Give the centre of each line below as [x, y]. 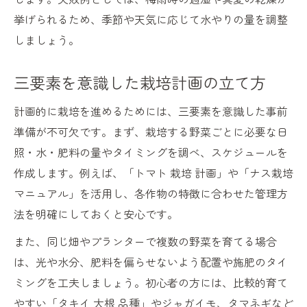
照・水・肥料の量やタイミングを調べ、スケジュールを [151, 152]
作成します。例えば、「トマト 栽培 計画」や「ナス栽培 [153, 173]
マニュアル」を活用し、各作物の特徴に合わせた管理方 [151, 194]
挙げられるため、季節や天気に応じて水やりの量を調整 [151, 20]
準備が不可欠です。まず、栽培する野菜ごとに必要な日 [151, 132]
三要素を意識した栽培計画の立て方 [140, 83]
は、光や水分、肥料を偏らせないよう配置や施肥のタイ [151, 262]
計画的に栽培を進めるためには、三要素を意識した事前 [151, 111]
